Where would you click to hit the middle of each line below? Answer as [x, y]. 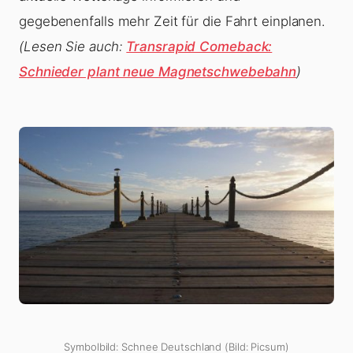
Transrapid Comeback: [199, 46]
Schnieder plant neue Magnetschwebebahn [158, 71]
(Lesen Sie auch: [73, 46]
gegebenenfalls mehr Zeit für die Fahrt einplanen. [173, 21]
